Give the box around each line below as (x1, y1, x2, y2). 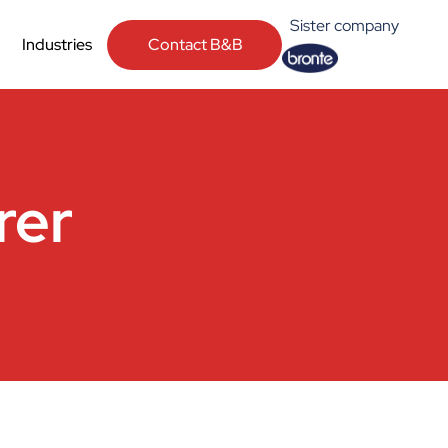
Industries (21, 34, 92, 55)
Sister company (290, 15, 400, 37)
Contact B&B (147, 33, 243, 55)
